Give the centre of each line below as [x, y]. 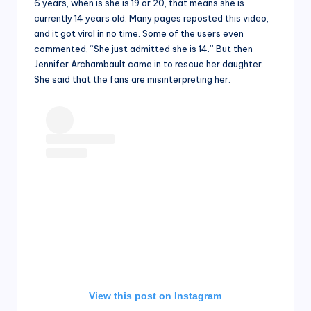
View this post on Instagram [155, 296]
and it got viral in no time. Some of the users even [139, 34]
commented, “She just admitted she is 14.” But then [143, 49]
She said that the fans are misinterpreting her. [133, 79]
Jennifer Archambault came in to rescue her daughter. [149, 64]
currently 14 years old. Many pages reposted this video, [151, 18]
